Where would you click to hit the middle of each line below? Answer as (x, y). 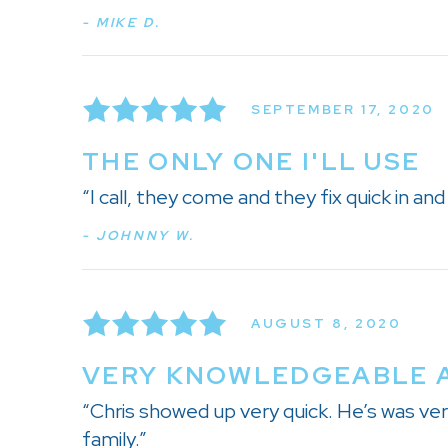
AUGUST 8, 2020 (326, 323)
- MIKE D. (121, 22)
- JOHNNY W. (138, 236)
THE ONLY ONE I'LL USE (251, 162)
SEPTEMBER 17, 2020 (343, 109)
